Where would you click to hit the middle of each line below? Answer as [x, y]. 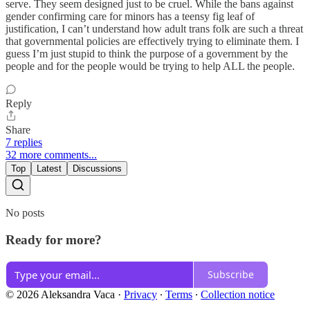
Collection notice [238, 294]
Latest [49, 169]
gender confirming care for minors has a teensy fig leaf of [130, 17]
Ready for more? [54, 239]
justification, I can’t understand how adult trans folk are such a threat [154, 29]
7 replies [24, 143]
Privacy [140, 294]
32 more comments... [51, 155]
